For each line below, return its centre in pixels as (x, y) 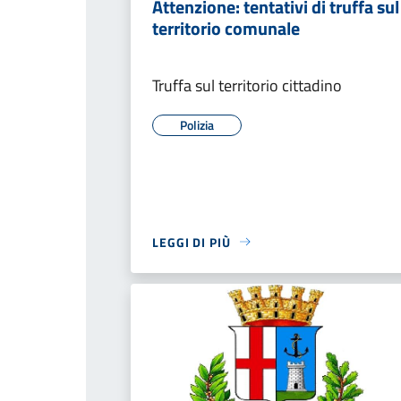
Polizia (197, 124)
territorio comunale (226, 28)
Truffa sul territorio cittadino (247, 85)
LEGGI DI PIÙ (192, 242)
